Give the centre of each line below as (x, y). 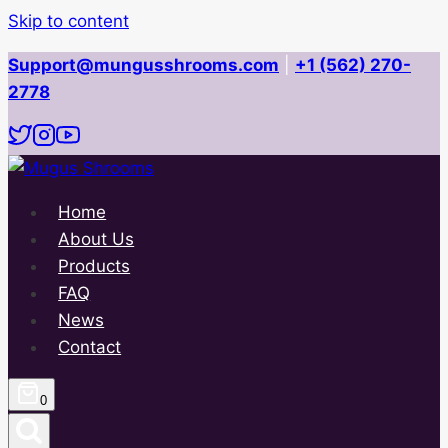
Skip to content (68, 21)
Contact (90, 347)
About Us (96, 239)
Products (94, 266)
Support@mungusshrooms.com (143, 65)
